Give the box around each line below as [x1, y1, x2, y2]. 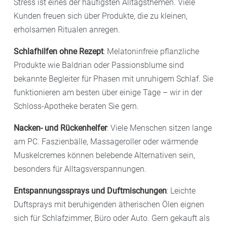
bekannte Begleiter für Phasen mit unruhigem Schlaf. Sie [14, 73, 213, 84]
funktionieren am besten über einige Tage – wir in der [14, 87, 202, 97]
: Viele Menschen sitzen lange [107, 123, 212, 133]
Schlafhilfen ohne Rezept [14, 46, 103, 56]
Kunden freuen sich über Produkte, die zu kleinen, [14, 11, 187, 21]
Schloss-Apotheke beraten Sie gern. [14, 101, 139, 111]
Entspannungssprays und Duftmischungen [14, 185, 167, 196]
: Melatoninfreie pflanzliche [103, 46, 199, 56]
